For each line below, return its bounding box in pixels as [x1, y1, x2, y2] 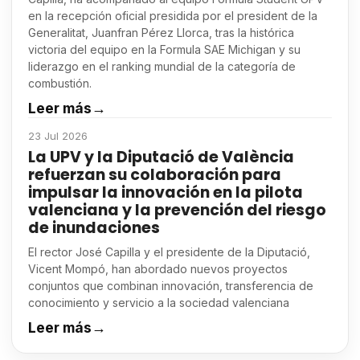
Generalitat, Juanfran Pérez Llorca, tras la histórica [28, 26, 294, 40]
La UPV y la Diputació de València [28, 146, 294, 169]
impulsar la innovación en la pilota [28, 182, 303, 204]
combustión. [28, 76, 92, 91]
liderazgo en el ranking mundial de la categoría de [28, 59, 296, 74]
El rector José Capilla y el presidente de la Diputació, [28, 245, 310, 260]
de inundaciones [28, 217, 160, 239]
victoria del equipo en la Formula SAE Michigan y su [28, 43, 301, 57]
